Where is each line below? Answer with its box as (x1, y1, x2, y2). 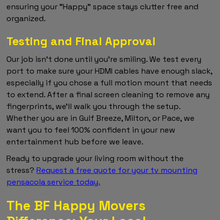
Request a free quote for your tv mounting (36, 165, 198, 176)
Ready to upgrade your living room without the (6, 153, 184, 164)
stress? (6, 165, 37, 176)
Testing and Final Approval (6, 34, 156, 49)
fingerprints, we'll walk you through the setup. (6, 101, 181, 112)
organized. (6, 13, 46, 24)
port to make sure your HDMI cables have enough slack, (6, 66, 213, 77)
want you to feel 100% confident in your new (6, 125, 176, 136)
